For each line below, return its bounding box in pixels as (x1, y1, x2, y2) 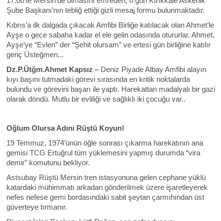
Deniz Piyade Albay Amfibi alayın (100, 65, 206, 74)
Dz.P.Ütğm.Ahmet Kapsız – (6, 65, 99, 74)
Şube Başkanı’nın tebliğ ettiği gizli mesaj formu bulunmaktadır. (6, 6, 205, 14)
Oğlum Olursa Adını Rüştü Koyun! (6, 124, 124, 132)
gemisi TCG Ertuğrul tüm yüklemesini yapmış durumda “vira (6, 148, 200, 157)
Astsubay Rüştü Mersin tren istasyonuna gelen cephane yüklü (6, 173, 206, 182)
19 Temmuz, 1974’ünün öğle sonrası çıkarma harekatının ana (6, 139, 203, 147)
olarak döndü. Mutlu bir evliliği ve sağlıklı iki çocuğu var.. (6, 95, 185, 103)
